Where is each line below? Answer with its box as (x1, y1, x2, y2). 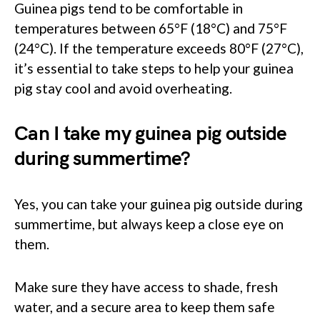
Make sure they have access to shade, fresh (14, 279, 278, 296)
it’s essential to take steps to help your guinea (14, 60, 294, 77)
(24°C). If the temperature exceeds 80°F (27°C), (14, 40, 304, 57)
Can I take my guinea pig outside (14, 122, 287, 146)
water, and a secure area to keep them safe (14, 299, 275, 316)
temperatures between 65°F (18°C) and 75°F (14, 20, 287, 37)
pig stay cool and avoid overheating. (14, 80, 232, 97)
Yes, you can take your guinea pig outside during (14, 196, 303, 213)
